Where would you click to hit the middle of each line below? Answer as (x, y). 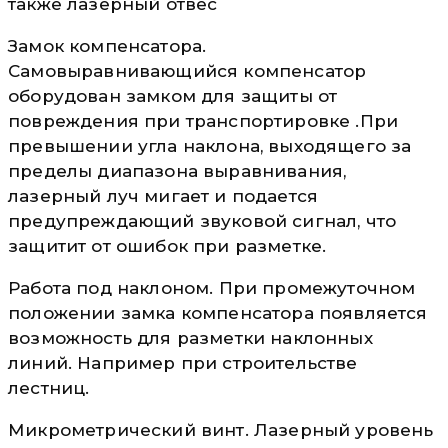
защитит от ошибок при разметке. (167, 245)
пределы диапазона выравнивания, (177, 170)
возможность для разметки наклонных (190, 337)
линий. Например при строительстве (183, 362)
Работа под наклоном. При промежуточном (212, 287)
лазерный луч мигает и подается (163, 195)
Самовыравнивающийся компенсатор (187, 70)
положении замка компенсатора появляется (218, 312)
